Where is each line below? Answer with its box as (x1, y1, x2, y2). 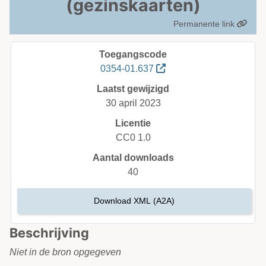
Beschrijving (9, 225, 89, 240)
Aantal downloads (92, 153, 174, 163)
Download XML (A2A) (94, 196, 175, 205)
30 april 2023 (105, 98, 161, 108)
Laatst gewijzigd (97, 84, 169, 94)
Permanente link (173, 19, 237, 28)
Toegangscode (99, 49, 167, 59)
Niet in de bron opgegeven (9, 247, 121, 257)
